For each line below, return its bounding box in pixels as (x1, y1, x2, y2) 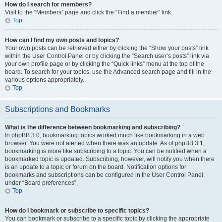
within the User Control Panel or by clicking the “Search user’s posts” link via (5, 53, 209, 59)
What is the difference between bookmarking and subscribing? (5, 124, 180, 131)
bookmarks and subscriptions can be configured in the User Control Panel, (5, 171, 205, 178)
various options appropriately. (5, 76, 84, 83)
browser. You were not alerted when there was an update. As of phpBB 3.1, (5, 140, 205, 147)
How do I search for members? (5, 1, 92, 8)
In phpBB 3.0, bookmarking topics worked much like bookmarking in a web (5, 132, 205, 139)
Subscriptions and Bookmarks (5, 105, 110, 113)
